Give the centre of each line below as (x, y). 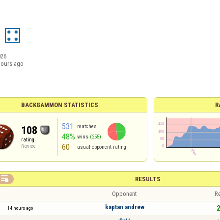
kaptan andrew (124, 207)
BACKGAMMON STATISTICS (59, 105)
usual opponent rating (101, 147)
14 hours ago (20, 208)
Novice (29, 146)
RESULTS (148, 179)
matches (87, 126)
